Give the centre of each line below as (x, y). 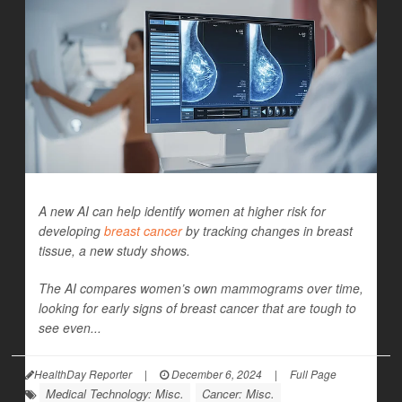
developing (71, 231)
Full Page (313, 374)
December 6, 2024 (215, 374)
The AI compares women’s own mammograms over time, (201, 288)
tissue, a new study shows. (114, 251)
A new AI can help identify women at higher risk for (182, 211)
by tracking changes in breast (267, 231)
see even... (70, 328)
